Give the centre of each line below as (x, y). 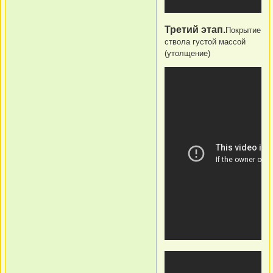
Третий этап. (195, 30)
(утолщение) (187, 54)
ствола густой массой (205, 42)
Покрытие (243, 30)
